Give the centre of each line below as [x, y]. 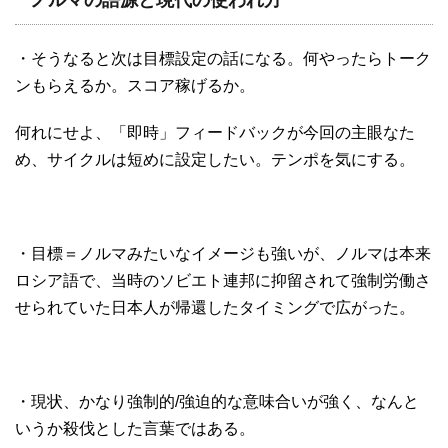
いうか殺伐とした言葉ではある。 [135, 429]
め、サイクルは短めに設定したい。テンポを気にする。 [215, 160]
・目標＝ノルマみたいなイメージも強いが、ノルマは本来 [223, 254]
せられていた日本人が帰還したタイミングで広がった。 [215, 308]
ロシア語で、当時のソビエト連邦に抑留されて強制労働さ [223, 281]
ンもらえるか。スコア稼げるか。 [135, 86]
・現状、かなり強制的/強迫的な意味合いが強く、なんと [217, 402]
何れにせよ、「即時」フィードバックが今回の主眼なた [215, 133]
